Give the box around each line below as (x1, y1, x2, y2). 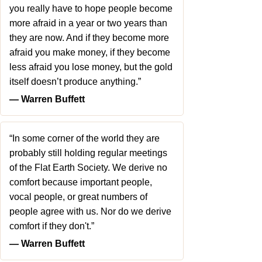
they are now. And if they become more (9, 33, 169, 43)
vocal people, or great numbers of (9, 192, 147, 202)
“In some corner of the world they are (9, 133, 160, 143)
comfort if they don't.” (9, 221, 94, 231)
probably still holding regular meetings (9, 148, 167, 158)
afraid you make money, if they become (9, 47, 170, 57)
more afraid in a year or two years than (9, 18, 167, 28)
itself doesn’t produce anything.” (9, 77, 141, 87)
